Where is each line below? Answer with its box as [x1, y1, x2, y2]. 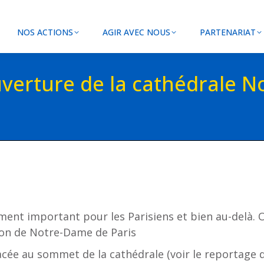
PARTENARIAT [200, 27, 256, 38]
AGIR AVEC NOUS [103, 27, 170, 38]
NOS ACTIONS [17, 27, 73, 38]
